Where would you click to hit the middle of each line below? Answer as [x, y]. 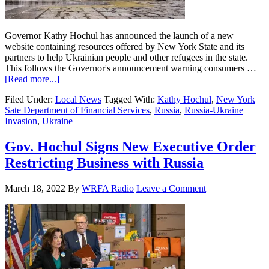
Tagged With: [131, 99]
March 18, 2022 [35, 188]
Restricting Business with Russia [104, 162]
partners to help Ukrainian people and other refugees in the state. [126, 57]
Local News [78, 99]
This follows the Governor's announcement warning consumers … [131, 68]
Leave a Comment [171, 188]
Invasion [21, 121]
